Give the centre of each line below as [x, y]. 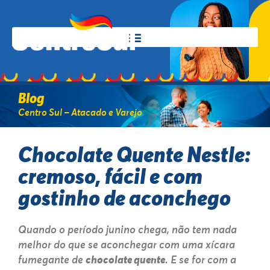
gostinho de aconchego [124, 199]
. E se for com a [201, 260]
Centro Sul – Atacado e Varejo [80, 113]
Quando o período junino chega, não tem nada [127, 230]
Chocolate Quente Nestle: [134, 156]
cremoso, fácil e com [110, 178]
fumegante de [52, 260]
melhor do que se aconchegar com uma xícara [127, 245]
